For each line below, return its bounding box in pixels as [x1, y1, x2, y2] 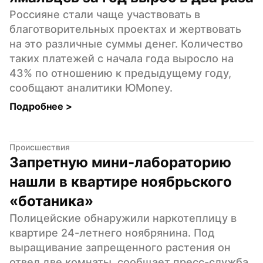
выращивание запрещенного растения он [9, 241, 231, 254]
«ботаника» [9, 192, 93, 210]
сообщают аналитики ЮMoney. [9, 81, 173, 94]
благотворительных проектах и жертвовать [9, 22, 241, 35]
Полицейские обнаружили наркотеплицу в [9, 211, 237, 224]
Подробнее [9, 100, 66, 112]
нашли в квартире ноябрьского [9, 173, 232, 190]
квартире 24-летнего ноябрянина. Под [9, 226, 215, 239]
